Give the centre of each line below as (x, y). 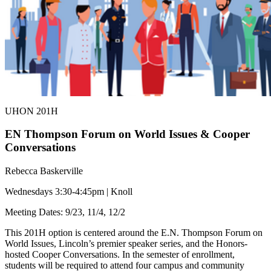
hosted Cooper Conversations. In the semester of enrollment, (120, 255)
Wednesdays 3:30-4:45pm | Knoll (69, 192)
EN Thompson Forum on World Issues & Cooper (127, 134)
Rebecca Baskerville (44, 171)
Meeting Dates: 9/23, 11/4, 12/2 (65, 212)
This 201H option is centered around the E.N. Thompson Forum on (134, 233)
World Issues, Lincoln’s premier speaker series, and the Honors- (126, 244)
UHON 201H (31, 111)
